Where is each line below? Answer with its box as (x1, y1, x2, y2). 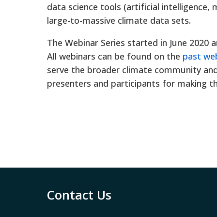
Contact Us (47, 186, 111, 203)
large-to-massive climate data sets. (47, 14, 191, 26)
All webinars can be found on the (47, 50, 183, 62)
